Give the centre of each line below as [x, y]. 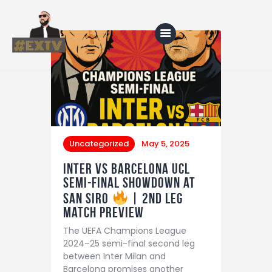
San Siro [87, 198]
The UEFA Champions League [125, 230]
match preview [104, 212]
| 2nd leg [156, 198]
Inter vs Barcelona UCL [127, 168]
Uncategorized [99, 143]
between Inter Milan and [114, 256]
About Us [77, 144]
